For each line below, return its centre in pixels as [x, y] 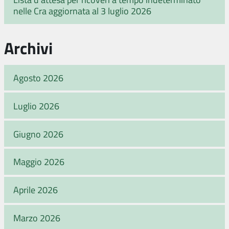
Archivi [28, 48]
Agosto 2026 [38, 78]
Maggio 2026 [39, 162]
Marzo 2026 [37, 217]
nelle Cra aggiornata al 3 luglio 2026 [82, 11]
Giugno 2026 [38, 134]
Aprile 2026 [36, 190]
